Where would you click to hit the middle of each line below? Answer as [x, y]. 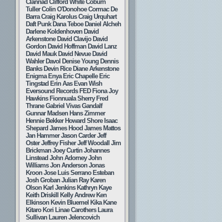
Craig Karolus [59, 17]
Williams [37, 165]
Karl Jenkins [59, 188]
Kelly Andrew [77, 195]
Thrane [35, 106]
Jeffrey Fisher [58, 143]
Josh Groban [43, 180]
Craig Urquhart [97, 17]
